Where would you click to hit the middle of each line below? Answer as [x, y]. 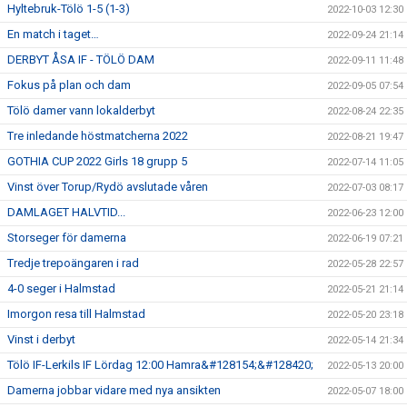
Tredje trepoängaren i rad [73, 263]
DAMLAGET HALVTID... [66, 212]
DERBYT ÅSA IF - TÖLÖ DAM [81, 60]
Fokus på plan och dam [69, 85]
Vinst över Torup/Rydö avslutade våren [108, 187]
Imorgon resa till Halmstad [76, 314]
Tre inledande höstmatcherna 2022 [98, 136]
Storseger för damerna [67, 238]
